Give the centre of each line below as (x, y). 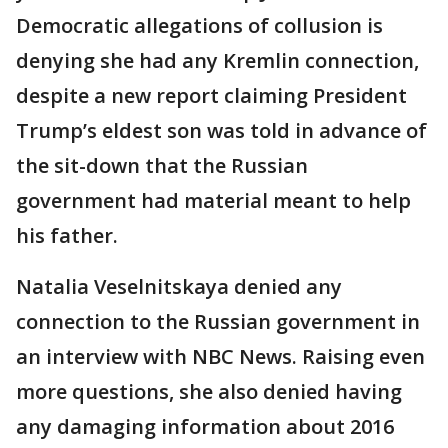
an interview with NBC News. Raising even (220, 356)
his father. (67, 235)
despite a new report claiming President (211, 95)
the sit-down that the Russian (162, 165)
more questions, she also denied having (209, 391)
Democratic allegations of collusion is (199, 25)
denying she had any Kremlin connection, (217, 60)
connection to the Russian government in (218, 321)
